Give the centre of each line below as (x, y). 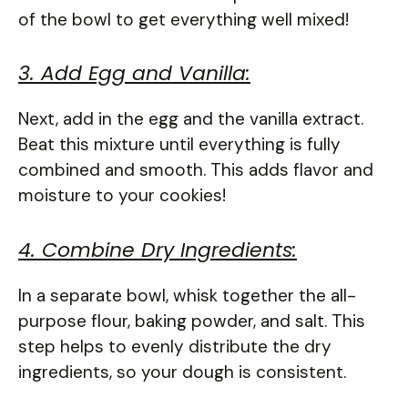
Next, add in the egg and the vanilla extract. (191, 119)
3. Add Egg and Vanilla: (134, 74)
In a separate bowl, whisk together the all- (187, 295)
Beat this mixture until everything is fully (179, 145)
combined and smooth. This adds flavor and (196, 170)
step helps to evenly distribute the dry (175, 346)
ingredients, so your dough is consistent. (182, 372)
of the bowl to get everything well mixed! (184, 19)
